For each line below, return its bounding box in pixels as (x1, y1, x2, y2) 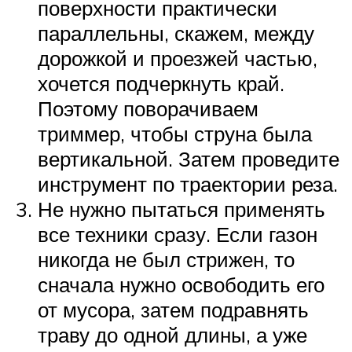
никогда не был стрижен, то (38, 246, 295, 272)
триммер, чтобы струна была (38, 120, 312, 146)
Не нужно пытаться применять (38, 196, 325, 222)
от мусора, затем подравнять (38, 296, 309, 322)
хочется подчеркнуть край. (38, 70, 284, 96)
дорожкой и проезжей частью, (38, 45, 317, 71)
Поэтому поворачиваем (38, 95, 258, 121)
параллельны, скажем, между (38, 20, 314, 46)
